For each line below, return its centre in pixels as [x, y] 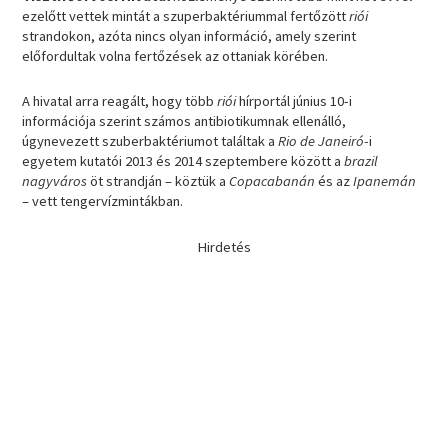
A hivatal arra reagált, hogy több [120, 101]
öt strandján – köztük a [158, 181]
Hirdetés [224, 246]
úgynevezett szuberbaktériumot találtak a [149, 141]
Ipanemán [385, 181]
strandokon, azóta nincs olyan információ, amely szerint [189, 35]
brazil [361, 161]
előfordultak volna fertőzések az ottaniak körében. [175, 55]
